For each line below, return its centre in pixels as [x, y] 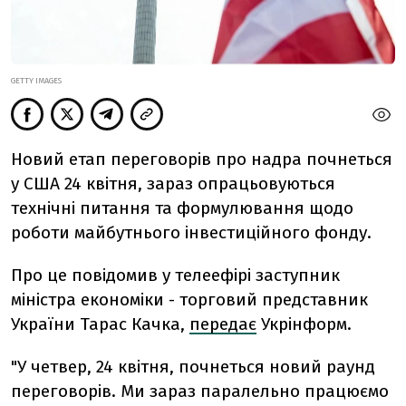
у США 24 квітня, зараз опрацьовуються [173, 184]
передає [223, 324]
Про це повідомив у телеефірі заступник [175, 275]
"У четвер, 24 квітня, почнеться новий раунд [193, 367]
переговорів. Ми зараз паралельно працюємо [200, 391]
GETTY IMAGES [36, 81]
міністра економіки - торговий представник [189, 300]
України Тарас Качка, [98, 324]
